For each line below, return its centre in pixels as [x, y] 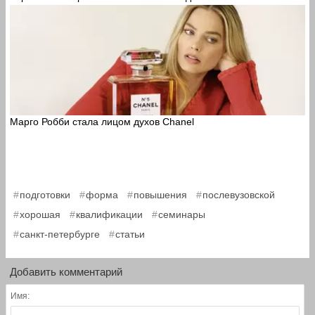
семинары [182, 215]
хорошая [40, 215]
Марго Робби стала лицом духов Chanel [102, 122]
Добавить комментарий [66, 272]
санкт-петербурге [60, 234]
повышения [160, 195]
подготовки [45, 195]
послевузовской [239, 195]
